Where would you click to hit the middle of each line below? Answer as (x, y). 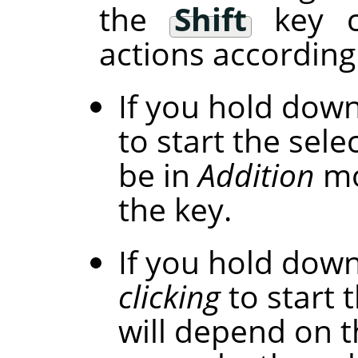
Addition (256, 175)
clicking (169, 296)
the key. (175, 209)
